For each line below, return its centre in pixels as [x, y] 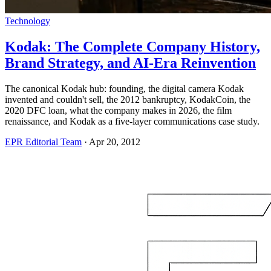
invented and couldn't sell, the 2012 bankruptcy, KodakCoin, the [128, 99]
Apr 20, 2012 [115, 142]
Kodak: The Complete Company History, [132, 46]
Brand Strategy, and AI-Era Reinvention [130, 63]
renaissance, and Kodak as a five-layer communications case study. [132, 121]
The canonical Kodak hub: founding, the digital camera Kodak [124, 88]
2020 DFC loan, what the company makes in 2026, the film [118, 110]
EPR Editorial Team [43, 142]
